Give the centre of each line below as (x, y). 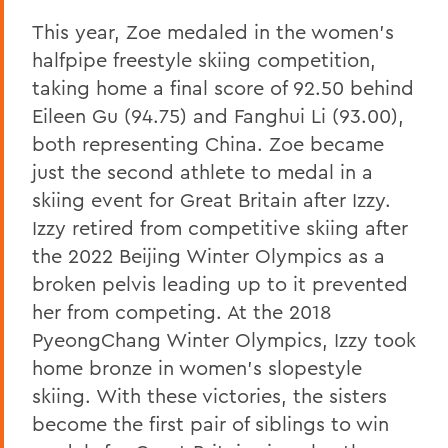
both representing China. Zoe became (208, 143)
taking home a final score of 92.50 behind (223, 87)
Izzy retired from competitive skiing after (220, 227)
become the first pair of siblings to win (210, 423)
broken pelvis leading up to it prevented (220, 283)
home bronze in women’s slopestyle (197, 367)
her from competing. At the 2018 (182, 311)
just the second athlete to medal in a (202, 171)
